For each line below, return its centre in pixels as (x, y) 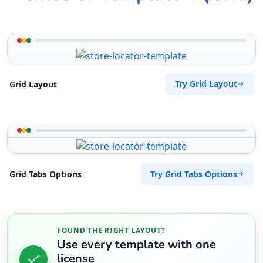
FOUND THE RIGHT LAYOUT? (111, 230)
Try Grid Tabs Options (194, 174)
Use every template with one (136, 245)
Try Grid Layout (206, 84)
